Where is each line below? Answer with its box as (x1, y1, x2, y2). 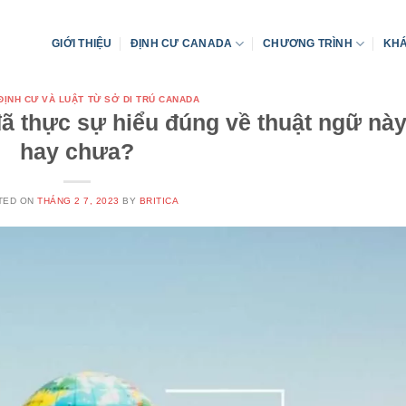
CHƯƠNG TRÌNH (263, 37, 353, 49)
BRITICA (139, 196, 179, 207)
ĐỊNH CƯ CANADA (130, 37, 233, 49)
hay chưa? (20, 140, 135, 165)
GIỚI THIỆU (52, 37, 112, 49)
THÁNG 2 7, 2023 (37, 196, 120, 207)
